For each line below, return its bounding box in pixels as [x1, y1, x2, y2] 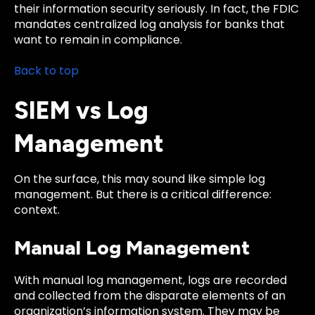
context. [14, 202, 60, 219]
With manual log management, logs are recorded [14, 271, 287, 288]
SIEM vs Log [14, 96, 148, 126]
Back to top [14, 62, 79, 79]
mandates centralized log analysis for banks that [14, 15, 285, 32]
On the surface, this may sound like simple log [14, 171, 265, 188]
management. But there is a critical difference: [14, 186, 271, 203]
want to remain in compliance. [14, 31, 182, 48]
